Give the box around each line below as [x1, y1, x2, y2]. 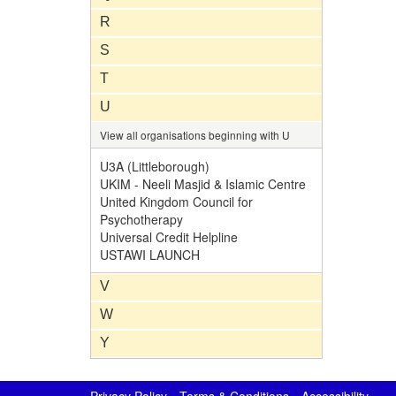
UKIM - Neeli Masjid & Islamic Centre [100, 175, 306, 193]
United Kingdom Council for [100, 193, 253, 210]
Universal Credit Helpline [100, 228, 238, 246]
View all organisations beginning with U [100, 127, 290, 142]
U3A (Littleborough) [100, 157, 209, 175]
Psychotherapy [100, 210, 183, 228]
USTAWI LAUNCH [100, 246, 200, 263]
